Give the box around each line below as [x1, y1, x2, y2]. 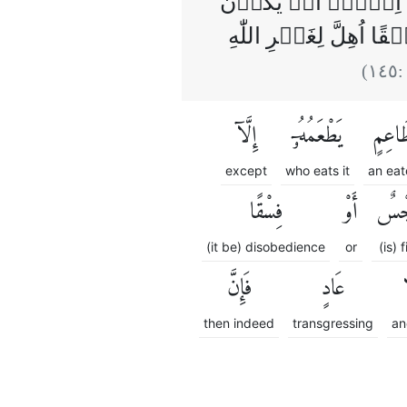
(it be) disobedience [206, 238, 325, 254]
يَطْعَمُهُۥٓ [293, 115, 342, 156]
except [225, 162, 267, 178]
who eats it [285, 162, 350, 178]
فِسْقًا [249, 192, 283, 233]
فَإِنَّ [226, 268, 252, 309]
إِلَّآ [236, 115, 256, 156]
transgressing [293, 314, 373, 331]
